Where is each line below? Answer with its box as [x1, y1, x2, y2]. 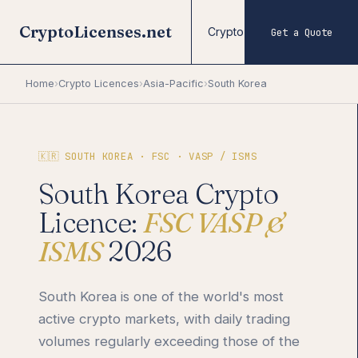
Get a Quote [271, 25, 332, 39]
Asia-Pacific [143, 78, 204, 89]
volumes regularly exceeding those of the [38, 333, 300, 349]
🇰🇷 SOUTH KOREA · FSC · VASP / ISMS [38, 149, 257, 163]
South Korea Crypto [38, 177, 279, 211]
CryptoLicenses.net [19, 22, 172, 42]
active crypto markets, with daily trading [38, 311, 290, 327]
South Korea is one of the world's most [38, 288, 284, 304]
